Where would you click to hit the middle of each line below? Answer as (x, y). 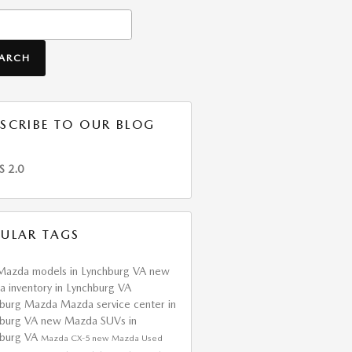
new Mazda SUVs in (88, 320)
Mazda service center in (118, 304)
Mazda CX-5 (66, 338)
